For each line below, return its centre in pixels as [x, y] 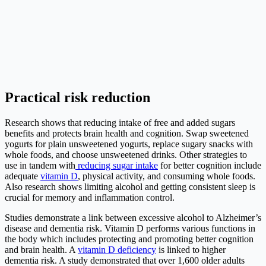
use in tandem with [40, 166]
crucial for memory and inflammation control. [91, 198]
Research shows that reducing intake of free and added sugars [120, 123]
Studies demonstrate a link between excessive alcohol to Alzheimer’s [133, 218]
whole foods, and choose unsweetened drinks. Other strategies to [126, 155]
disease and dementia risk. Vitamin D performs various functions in [130, 229]
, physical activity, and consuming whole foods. [167, 176]
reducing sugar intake [117, 166]
